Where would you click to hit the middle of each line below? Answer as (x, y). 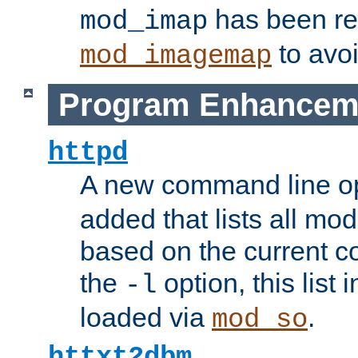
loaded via (146, 318)
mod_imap (144, 22)
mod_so (260, 320)
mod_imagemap (176, 56)
